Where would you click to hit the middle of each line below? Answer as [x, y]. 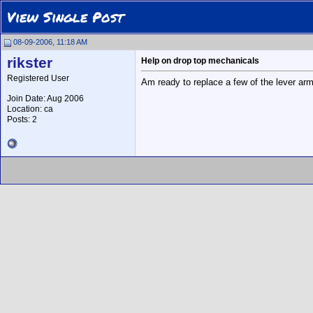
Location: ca [30, 109]
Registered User [38, 78]
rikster [30, 63]
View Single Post [65, 17]
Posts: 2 [22, 119]
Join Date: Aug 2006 [45, 99]
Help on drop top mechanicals [200, 61]
